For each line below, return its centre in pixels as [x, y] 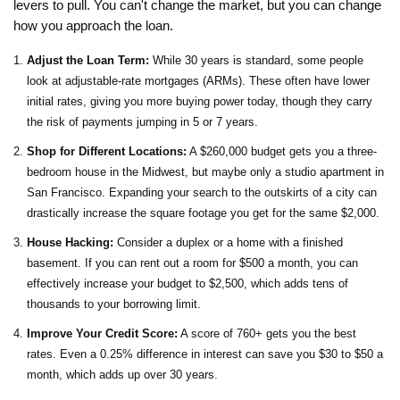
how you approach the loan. [93, 26]
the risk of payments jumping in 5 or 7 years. [142, 122]
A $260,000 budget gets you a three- [282, 152]
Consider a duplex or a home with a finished [228, 243]
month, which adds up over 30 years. [122, 375]
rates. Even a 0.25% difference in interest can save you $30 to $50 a [205, 354]
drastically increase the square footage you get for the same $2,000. [203, 213]
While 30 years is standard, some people [256, 61]
